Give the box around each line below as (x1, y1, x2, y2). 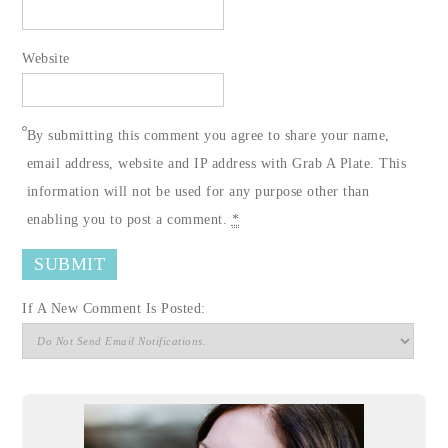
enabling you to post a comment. (26, 211, 232, 227)
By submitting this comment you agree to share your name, (26, 127, 390, 143)
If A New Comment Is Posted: (22, 300, 206, 316)
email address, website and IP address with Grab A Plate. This (26, 155, 407, 171)
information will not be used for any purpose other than (26, 183, 370, 199)
